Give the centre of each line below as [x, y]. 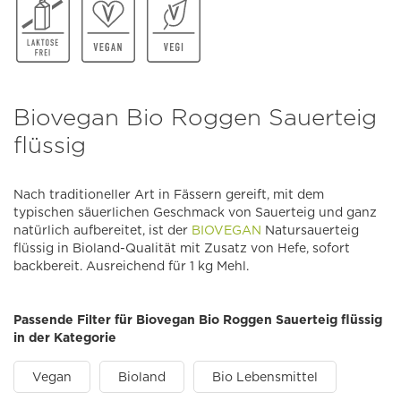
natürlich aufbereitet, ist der [102, 230]
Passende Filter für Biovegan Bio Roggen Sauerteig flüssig [198, 320]
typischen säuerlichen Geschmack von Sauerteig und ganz [195, 213]
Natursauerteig [310, 230]
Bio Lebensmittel [265, 377]
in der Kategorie [65, 338]
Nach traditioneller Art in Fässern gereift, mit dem [169, 195]
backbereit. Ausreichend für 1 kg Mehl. [131, 266]
